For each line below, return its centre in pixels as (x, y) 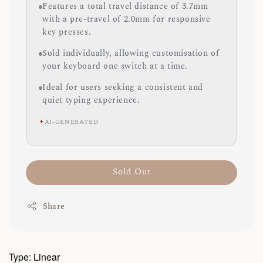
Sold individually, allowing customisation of (131, 53)
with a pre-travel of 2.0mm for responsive (127, 19)
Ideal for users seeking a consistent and (123, 87)
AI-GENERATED (71, 122)
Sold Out (131, 171)
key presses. (67, 32)
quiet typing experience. (91, 100)
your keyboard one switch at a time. (115, 66)
